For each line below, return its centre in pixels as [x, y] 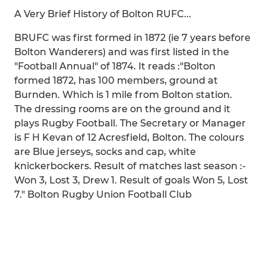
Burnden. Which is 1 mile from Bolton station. [123, 95]
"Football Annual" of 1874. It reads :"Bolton [115, 66]
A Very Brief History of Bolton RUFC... [103, 14]
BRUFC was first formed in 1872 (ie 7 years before [132, 38]
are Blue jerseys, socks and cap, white [105, 152]
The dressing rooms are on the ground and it [122, 109]
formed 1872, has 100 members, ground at [116, 80]
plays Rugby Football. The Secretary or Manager [130, 123]
